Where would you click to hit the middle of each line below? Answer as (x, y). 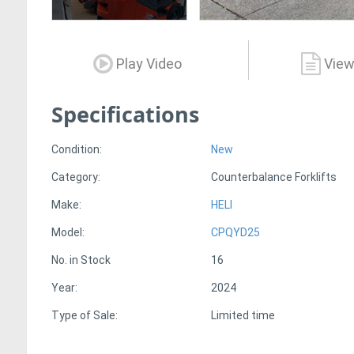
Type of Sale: (85, 316)
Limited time (243, 316)
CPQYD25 (236, 233)
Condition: (77, 150)
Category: (76, 177)
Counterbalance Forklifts (274, 177)
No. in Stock (81, 260)
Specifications (125, 115)
